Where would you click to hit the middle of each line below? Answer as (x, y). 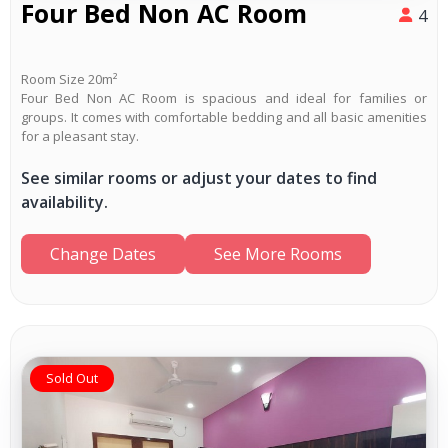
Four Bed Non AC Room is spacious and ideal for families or (224, 97)
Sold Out (72, 377)
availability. (64, 201)
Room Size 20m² (69, 78)
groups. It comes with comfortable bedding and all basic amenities (224, 116)
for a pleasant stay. (80, 135)
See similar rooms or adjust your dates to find (199, 177)
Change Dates (103, 253)
